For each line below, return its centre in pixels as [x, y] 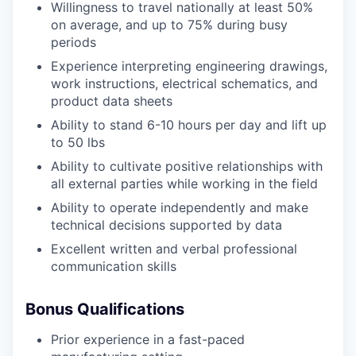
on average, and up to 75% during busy [169, 24]
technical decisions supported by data [166, 224]
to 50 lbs [78, 142]
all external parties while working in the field [184, 183]
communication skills [114, 266]
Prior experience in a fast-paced [148, 339]
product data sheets [112, 101]
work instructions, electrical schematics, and [184, 83]
